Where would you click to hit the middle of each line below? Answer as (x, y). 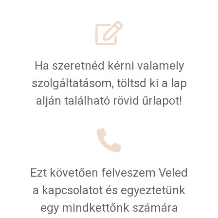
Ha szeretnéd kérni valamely (109, 66)
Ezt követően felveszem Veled (109, 173)
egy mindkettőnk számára (109, 208)
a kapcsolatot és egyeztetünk (109, 191)
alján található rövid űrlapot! (109, 101)
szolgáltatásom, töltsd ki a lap (109, 83)
